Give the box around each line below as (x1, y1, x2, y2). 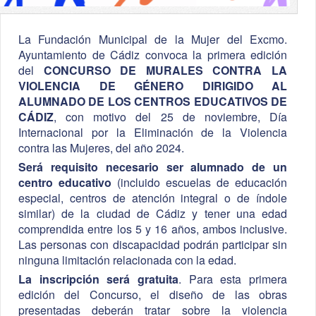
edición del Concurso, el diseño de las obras (18, 286, 287, 303)
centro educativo (18, 174, 111, 191)
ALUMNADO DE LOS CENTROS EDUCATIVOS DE (18, 93, 287, 110)
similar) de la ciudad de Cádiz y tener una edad (18, 205, 287, 222)
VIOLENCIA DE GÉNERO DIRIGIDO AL (18, 78, 287, 95)
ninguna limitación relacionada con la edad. (18, 252, 236, 269)
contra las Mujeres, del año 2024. (18, 140, 184, 157)
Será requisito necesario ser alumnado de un (18, 159, 287, 176)
